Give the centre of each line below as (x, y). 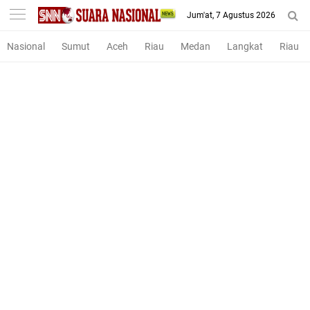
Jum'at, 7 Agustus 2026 (231, 15)
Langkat (245, 46)
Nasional (26, 46)
